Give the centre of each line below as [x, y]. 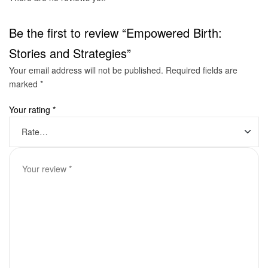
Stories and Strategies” [70, 53]
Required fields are [202, 70]
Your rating [31, 109]
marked [25, 83]
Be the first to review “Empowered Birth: [115, 32]
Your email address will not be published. [86, 70]
